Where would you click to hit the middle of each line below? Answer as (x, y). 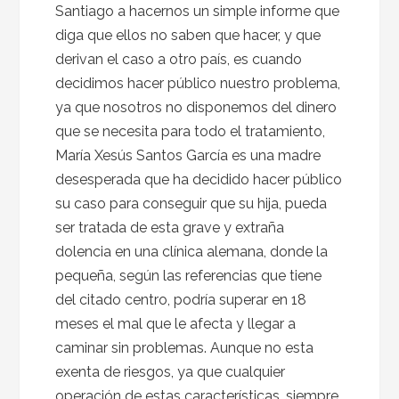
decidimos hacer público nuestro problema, (198, 83)
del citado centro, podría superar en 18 (181, 300)
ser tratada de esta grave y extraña (170, 228)
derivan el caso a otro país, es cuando (179, 59)
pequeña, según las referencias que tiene (189, 276)
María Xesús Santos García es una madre (188, 155)
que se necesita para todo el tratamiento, (191, 131)
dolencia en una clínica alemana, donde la (192, 252)
